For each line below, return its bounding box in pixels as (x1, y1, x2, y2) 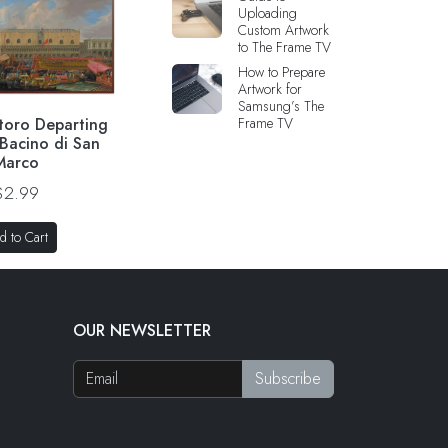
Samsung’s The (238, 96, 324, 116)
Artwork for (238, 79, 302, 99)
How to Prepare (238, 62, 325, 82)
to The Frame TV (238, 37, 331, 57)
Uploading (238, 3, 297, 23)
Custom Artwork (238, 20, 329, 40)
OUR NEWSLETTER (73, 318, 211, 342)
